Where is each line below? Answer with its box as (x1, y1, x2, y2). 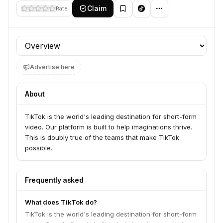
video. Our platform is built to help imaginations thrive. (25, 123, 192, 131)
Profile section (16, 36, 70, 46)
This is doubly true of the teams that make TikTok (25, 133, 179, 141)
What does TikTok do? (25, 198, 97, 206)
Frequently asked (25, 176, 84, 184)
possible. (25, 144, 52, 152)
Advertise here (30, 63, 75, 71)
